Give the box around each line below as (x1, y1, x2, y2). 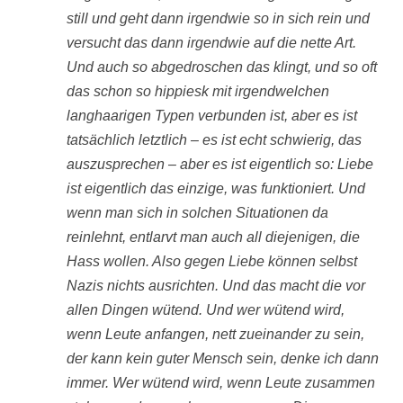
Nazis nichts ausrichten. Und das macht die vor (67, 278, 365, 293)
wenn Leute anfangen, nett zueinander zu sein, (67, 327, 364, 342)
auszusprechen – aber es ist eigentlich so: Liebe (67, 157, 373, 172)
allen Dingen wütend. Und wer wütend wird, (67, 302, 345, 318)
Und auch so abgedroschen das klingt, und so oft (67, 59, 377, 75)
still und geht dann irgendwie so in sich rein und (67, 11, 370, 26)
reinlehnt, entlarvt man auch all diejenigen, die (67, 229, 360, 245)
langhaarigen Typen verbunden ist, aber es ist (67, 108, 357, 123)
